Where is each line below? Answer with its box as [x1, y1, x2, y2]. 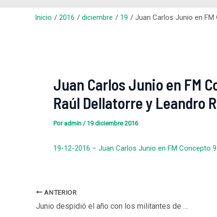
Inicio [35, 13, 52, 22]
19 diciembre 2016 [86, 120, 138, 127]
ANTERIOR [42, 188, 77, 196]
